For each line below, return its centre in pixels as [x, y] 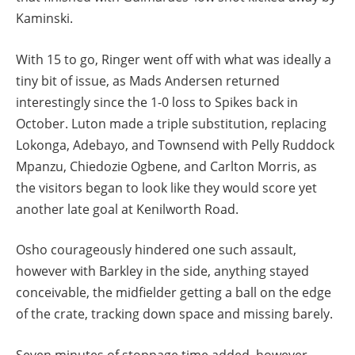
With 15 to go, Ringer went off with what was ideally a [174, 59]
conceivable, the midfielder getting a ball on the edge [174, 293]
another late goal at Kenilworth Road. [127, 209]
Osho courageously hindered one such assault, [156, 250]
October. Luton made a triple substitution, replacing [171, 123]
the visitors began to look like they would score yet [166, 187]
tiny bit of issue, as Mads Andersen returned [148, 80]
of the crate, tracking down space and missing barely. [174, 314]
